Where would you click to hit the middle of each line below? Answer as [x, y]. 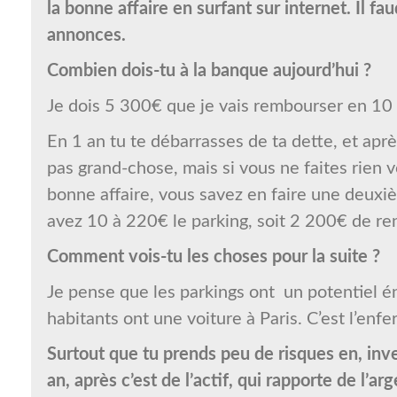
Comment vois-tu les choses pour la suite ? [213, 257]
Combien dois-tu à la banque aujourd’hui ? [209, 71]
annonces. [86, 36]
